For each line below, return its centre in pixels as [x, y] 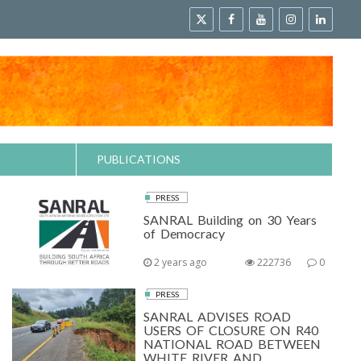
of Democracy [185, 233]
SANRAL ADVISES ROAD [218, 316]
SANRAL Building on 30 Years [230, 220]
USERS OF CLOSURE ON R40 [231, 330]
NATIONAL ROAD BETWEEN [232, 344]
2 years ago [180, 262]
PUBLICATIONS [138, 159]
